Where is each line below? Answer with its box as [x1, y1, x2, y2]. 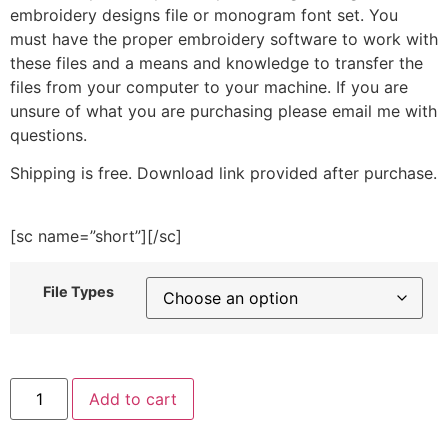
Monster [9, 391, 71, 412]
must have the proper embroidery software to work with [10, 28, 438, 49]
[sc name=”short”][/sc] [10, 225, 182, 246]
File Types [42, 283, 114, 301]
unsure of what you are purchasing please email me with [10, 100, 437, 121]
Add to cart [89, 389, 178, 410]
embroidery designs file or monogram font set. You [10, 4, 398, 25]
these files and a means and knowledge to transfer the [10, 52, 423, 73]
